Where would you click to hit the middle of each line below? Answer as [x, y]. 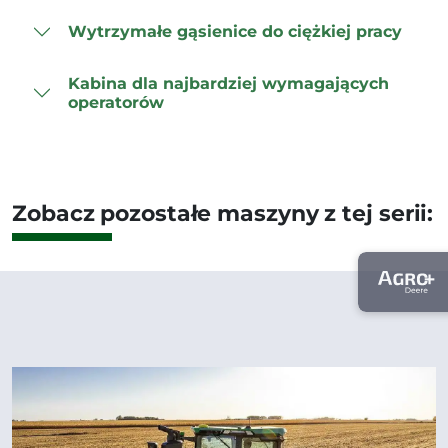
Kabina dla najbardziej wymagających [228, 83]
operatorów [116, 102]
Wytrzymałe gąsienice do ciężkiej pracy [235, 31]
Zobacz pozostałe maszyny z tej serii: [223, 212]
